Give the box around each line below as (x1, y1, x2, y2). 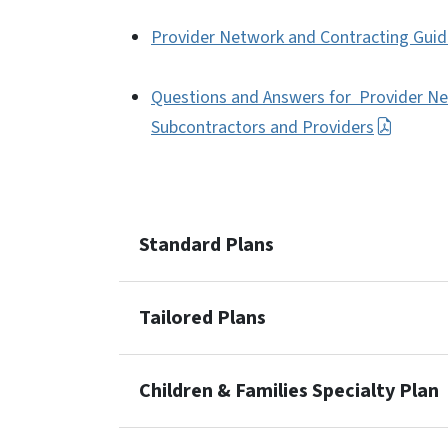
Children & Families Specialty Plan (139, 377, 439, 405)
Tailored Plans (139, 304, 266, 332)
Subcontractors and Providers (151, 115, 374, 140)
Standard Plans (139, 231, 274, 259)
